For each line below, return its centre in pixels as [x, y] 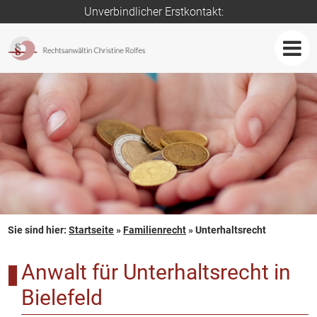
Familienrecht [155, 230]
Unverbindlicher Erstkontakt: [154, 12]
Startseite [92, 230]
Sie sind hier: [39, 230]
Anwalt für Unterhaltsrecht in [156, 272]
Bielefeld [62, 298]
